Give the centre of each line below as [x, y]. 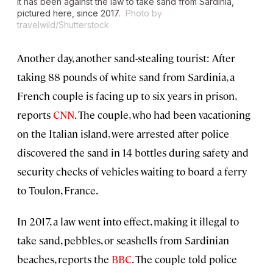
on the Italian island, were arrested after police [123, 134]
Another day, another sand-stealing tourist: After [126, 58]
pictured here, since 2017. [70, 13]
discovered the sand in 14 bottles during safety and [133, 153]
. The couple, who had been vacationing [162, 115]
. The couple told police [184, 259]
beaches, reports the [64, 259]
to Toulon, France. [58, 190]
